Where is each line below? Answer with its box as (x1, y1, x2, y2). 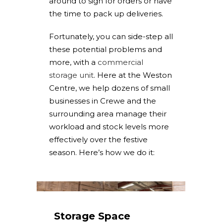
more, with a (49, 57, 98, 67)
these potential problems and (49, 45, 162, 54)
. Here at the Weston (94, 70, 172, 80)
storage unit (49, 70, 94, 80)
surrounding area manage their (49, 109, 166, 118)
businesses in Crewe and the (49, 96, 156, 106)
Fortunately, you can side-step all (49, 32, 173, 41)
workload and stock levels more (49, 122, 169, 131)
